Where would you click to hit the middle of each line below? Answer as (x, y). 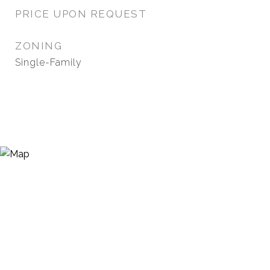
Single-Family (49, 62)
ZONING (39, 46)
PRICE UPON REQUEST (81, 14)
